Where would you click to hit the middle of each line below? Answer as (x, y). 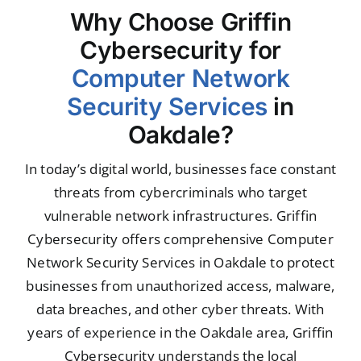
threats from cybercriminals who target (180, 192)
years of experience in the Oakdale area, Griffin (180, 332)
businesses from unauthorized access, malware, (180, 285)
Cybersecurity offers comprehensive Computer (180, 239)
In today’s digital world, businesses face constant (180, 168)
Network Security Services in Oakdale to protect (180, 262)
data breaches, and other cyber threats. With (180, 309)
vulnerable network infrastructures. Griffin (180, 215)
